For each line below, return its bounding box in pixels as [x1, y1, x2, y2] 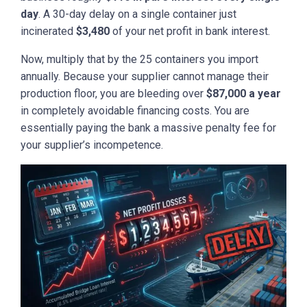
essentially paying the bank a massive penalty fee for [21, 121, 276, 134]
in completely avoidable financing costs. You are [21, 103, 249, 117]
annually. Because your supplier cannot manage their [21, 69, 269, 83]
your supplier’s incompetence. [21, 138, 163, 151]
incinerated [21, 24, 76, 38]
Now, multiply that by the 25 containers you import [21, 52, 258, 66]
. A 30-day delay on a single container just [38, 7, 236, 21]
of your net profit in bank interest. [110, 24, 270, 38]
